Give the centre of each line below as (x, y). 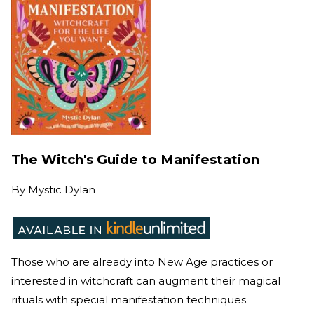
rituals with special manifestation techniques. (131, 300)
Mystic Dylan (62, 190)
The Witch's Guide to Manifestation (135, 159)
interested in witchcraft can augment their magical (146, 281)
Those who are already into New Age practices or (142, 262)
